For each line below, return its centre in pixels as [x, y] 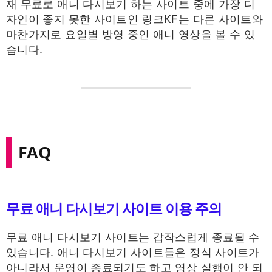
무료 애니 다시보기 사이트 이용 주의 [114, 209]
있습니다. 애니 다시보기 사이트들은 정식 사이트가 [133, 252]
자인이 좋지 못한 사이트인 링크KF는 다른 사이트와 [135, 19]
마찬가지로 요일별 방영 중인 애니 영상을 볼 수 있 [131, 34]
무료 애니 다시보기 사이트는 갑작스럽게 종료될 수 [133, 237]
